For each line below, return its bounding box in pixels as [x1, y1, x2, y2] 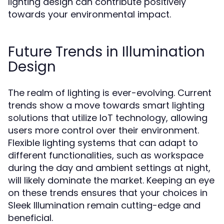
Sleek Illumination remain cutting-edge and [8, 199, 200, 211]
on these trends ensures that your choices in [8, 186, 207, 199]
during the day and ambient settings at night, [8, 161, 210, 174]
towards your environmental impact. [8, 8, 171, 20]
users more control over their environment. [8, 124, 199, 136]
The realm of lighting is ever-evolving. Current [8, 86, 211, 99]
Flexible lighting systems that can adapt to [8, 136, 198, 149]
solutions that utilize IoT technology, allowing [8, 111, 207, 124]
